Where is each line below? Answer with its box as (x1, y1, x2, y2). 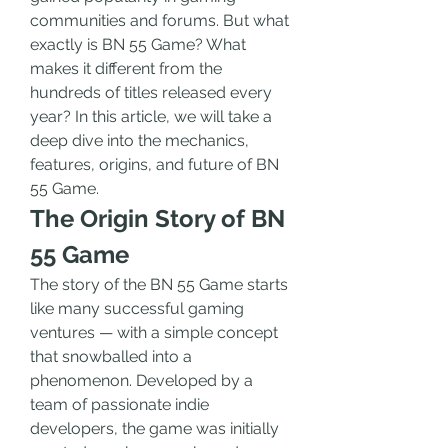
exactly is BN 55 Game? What (30, 35, 246, 54)
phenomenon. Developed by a (30, 371, 253, 390)
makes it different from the (30, 59, 222, 78)
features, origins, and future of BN (30, 155, 279, 174)
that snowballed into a (30, 347, 192, 366)
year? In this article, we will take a (30, 107, 272, 126)
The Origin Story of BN (30, 204, 285, 233)
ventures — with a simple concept (30, 323, 278, 342)
